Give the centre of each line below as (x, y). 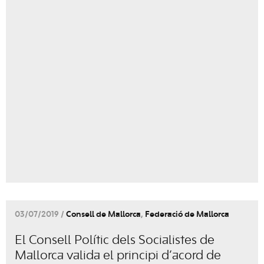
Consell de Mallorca (103, 215)
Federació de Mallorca (187, 215)
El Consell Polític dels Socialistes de (115, 241)
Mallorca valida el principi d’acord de (118, 256)
